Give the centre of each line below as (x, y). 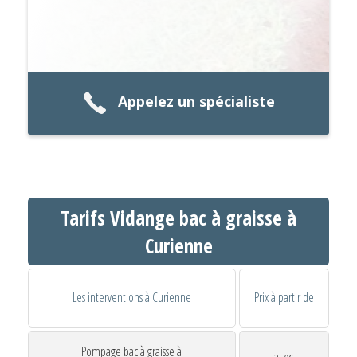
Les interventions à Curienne (131, 298)
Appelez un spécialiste (196, 102)
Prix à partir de (284, 298)
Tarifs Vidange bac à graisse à (178, 217)
